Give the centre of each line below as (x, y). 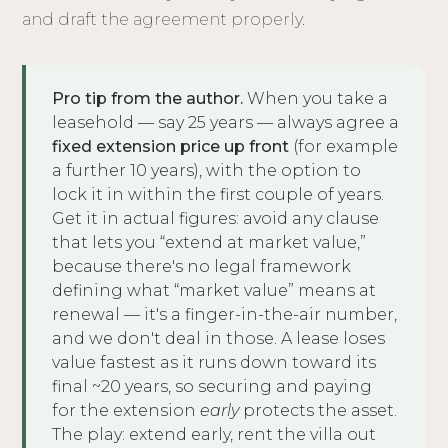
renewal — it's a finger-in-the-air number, (225, 315)
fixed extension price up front (171, 147)
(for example (344, 147)
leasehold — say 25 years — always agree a (226, 123)
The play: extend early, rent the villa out (214, 435)
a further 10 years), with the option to (207, 171)
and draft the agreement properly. (164, 20)
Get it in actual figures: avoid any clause (216, 219)
